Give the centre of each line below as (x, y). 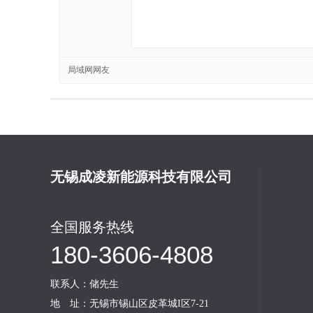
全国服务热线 (92, 227)
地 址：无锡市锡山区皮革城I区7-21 (130, 304)
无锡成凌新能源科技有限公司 (141, 177)
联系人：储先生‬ (85, 284)
